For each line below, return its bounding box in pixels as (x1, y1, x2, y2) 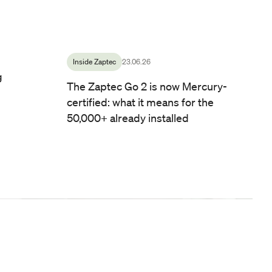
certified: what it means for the (66, 95, 214, 109)
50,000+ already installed (66, 111, 189, 125)
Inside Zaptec (72, 56, 116, 67)
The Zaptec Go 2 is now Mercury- (66, 80, 227, 93)
